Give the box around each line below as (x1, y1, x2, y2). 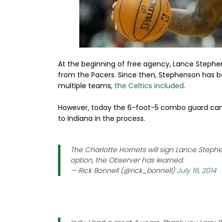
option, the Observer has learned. (70, 155, 184, 165)
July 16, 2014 (177, 166, 217, 175)
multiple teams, (58, 81, 114, 91)
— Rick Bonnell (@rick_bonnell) (70, 166, 177, 175)
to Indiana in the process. (58, 113, 145, 123)
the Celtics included (114, 81, 184, 91)
